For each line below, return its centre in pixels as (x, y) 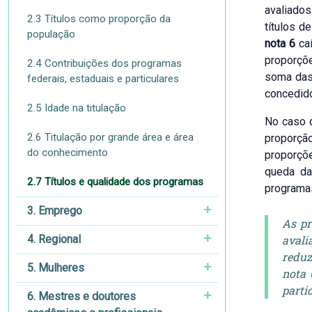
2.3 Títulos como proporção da (99, 19)
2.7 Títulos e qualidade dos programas (115, 182)
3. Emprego (55, 211)
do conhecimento (68, 153)
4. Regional (54, 239)
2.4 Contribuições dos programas (104, 63)
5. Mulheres (56, 268)
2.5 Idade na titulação (77, 108)
